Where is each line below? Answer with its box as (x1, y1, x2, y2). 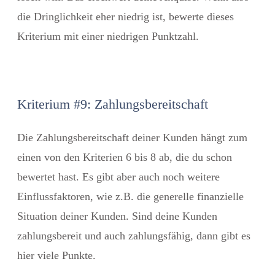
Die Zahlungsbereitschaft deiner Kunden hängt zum (17, 131, 247, 144)
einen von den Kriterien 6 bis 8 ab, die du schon (17, 150, 232, 163)
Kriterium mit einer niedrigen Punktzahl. (17, 29, 199, 42)
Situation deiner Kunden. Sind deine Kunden (17, 209, 217, 222)
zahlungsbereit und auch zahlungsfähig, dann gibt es (17, 229, 250, 242)
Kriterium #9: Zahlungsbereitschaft (17, 96, 208, 112)
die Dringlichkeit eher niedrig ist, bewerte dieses (17, 10, 234, 23)
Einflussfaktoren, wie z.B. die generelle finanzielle (17, 190, 244, 203)
